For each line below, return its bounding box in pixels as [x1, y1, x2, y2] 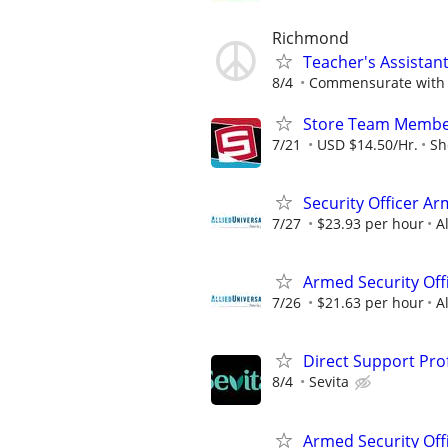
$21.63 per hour [317, 293, 424, 313]
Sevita [309, 372, 349, 392]
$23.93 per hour [317, 214, 424, 233]
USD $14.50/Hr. [317, 134, 418, 154]
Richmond [272, 26, 349, 49]
